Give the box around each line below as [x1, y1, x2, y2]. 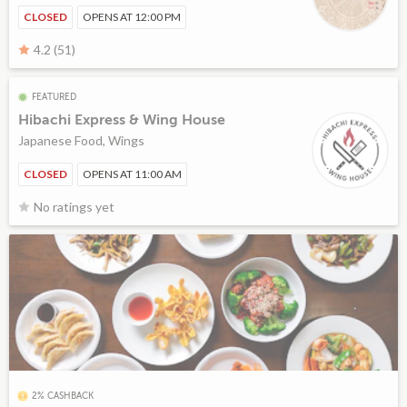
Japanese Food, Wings [18, 132, 144, 148]
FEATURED [32, 91, 76, 102]
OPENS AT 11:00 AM [83, 166, 182, 181]
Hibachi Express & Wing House [18, 111, 225, 128]
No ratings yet [34, 198, 114, 214]
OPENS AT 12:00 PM [83, 9, 181, 24]
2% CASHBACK [32, 390, 94, 401]
